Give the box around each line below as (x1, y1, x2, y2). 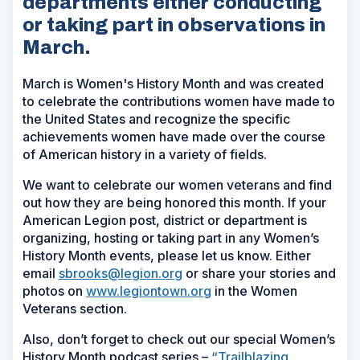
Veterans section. (22, 300, 127, 317)
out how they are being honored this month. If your (22, 194, 326, 211)
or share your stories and (182, 264, 336, 281)
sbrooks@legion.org (59, 264, 182, 281)
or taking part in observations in (22, 14, 325, 35)
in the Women (211, 282, 297, 299)
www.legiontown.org (86, 282, 211, 299)
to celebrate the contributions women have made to (22, 92, 335, 109)
